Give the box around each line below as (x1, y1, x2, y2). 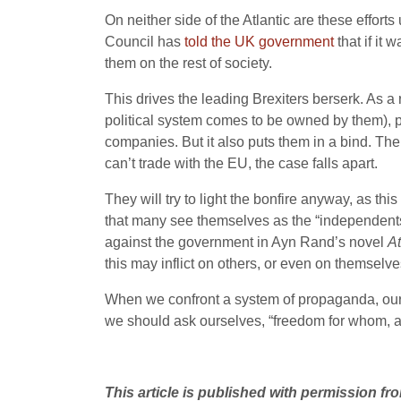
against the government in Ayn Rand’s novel (105, 235, 388, 250)
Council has (105, 34, 184, 49)
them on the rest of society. (105, 55, 272, 71)
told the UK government (184, 34, 334, 49)
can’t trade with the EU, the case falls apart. (105, 156, 378, 171)
